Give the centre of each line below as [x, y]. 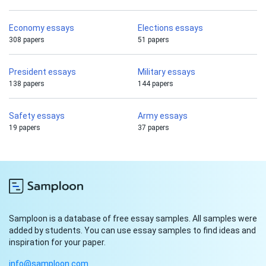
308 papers [27, 40]
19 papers [25, 128]
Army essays [163, 116]
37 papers [153, 128]
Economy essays [42, 28]
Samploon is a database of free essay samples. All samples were [133, 219]
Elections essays [170, 28]
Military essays [167, 72]
